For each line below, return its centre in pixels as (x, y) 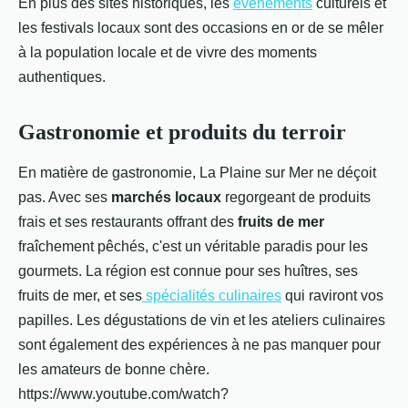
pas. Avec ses (65, 197)
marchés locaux (166, 197)
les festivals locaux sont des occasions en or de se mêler (201, 28)
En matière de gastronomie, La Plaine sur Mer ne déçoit (197, 173)
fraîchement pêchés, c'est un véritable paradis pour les (193, 246)
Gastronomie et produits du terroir (182, 132)
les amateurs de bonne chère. (114, 369)
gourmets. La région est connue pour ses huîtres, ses (188, 271)
